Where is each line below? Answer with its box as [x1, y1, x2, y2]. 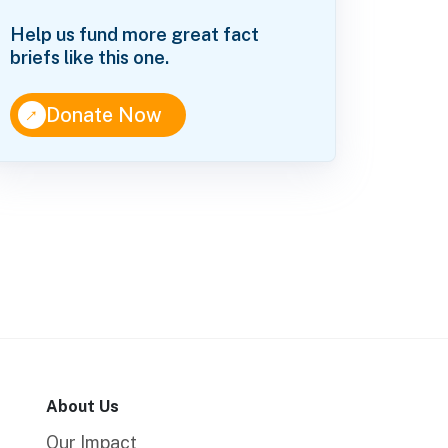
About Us [46, 396, 120, 416]
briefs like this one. [10, 46, 170, 68]
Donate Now [46, 102, 163, 127]
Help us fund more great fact [10, 23, 260, 45]
